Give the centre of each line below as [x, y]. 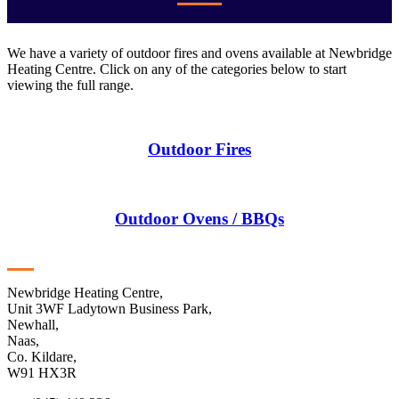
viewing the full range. [70, 85]
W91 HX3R [42, 373]
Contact [27, 254]
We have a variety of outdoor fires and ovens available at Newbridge [199, 53]
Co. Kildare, [42, 357]
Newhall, [33, 325]
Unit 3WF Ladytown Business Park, [110, 309]
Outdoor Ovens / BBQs [199, 219]
